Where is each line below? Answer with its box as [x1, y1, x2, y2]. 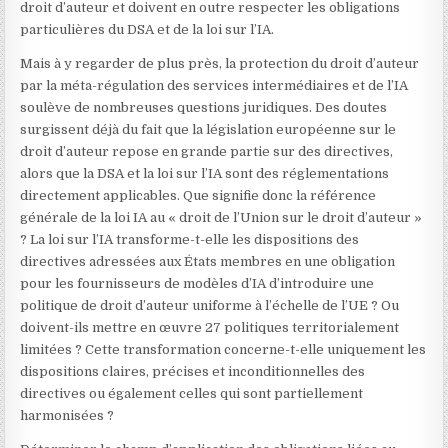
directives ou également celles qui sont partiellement [20, 386, 364, 401]
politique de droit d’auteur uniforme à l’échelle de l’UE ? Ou [20, 298, 400, 313]
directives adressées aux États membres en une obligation [20, 254, 396, 269]
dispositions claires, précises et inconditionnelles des [20, 364, 366, 379]
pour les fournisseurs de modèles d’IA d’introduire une [20, 276, 375, 291]
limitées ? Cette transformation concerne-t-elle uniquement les [20, 342, 427, 357]
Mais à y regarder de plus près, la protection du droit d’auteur [20, 56, 420, 71]
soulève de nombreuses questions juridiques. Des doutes [20, 100, 388, 115]
